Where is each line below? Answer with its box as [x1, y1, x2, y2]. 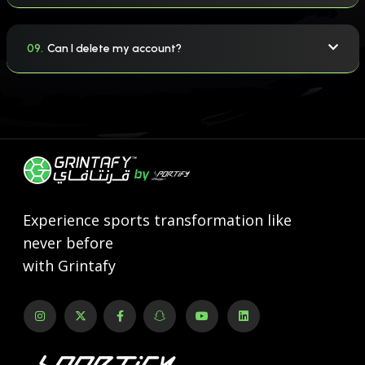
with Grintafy [22, 256, 116, 275]
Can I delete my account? [46, 41, 182, 55]
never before [22, 233, 113, 253]
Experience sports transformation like [22, 210, 292, 230]
